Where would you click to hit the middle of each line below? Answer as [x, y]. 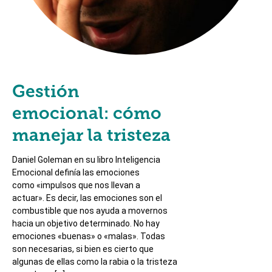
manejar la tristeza [91, 137]
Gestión [46, 93]
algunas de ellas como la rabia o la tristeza [95, 262]
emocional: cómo [87, 115]
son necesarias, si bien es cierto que [83, 249]
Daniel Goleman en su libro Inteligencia [86, 160]
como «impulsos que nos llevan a [76, 185]
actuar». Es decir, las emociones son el [87, 198]
